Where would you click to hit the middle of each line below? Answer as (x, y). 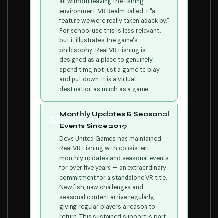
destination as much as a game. (104, 89)
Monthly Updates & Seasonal (114, 114)
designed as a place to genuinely (106, 60)
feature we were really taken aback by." (114, 21)
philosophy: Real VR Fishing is (102, 50)
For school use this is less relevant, (110, 31)
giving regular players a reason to (107, 207)
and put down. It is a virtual (98, 79)
